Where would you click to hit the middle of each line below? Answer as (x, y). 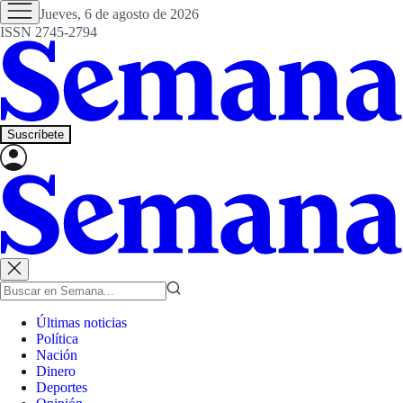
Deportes (62, 388)
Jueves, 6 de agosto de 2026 (119, 14)
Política (57, 339)
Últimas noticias (81, 323)
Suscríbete (36, 134)
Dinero (56, 372)
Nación (57, 355)
